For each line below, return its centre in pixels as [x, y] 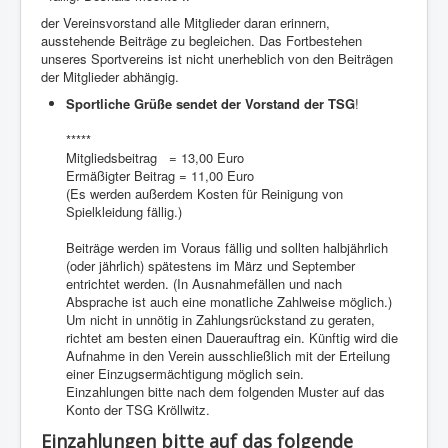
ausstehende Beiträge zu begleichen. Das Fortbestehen [201, 40]
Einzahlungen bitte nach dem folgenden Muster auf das [225, 391]
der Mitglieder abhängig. [112, 76]
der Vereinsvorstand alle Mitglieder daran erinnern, [185, 22]
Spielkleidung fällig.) [124, 211]
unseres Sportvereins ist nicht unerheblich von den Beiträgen [217, 58]
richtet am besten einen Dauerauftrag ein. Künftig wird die [232, 337]
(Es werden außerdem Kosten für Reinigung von [204, 193]
